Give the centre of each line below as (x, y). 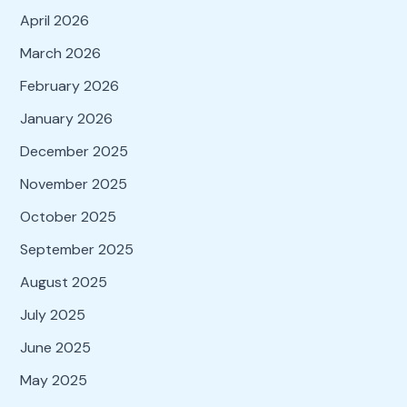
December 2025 (74, 151)
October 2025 (68, 216)
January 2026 (66, 118)
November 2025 (73, 184)
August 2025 (63, 282)
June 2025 (55, 347)
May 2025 (53, 380)
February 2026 (69, 85)
